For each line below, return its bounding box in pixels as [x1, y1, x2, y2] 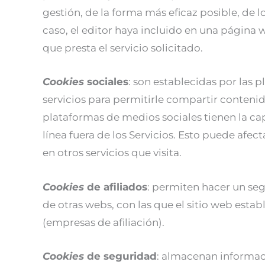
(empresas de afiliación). [43, 216, 164, 228]
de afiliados [87, 180, 147, 193]
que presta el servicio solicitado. [43, 42, 203, 54]
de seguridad [87, 250, 157, 262]
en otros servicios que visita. [43, 147, 182, 159]
